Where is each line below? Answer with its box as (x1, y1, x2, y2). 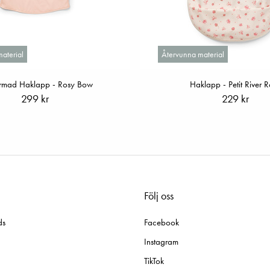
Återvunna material (161, 49, 224, 60)
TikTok (144, 255, 164, 268)
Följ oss (144, 189, 174, 203)
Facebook (144, 216, 179, 229)
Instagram (144, 236, 178, 248)
